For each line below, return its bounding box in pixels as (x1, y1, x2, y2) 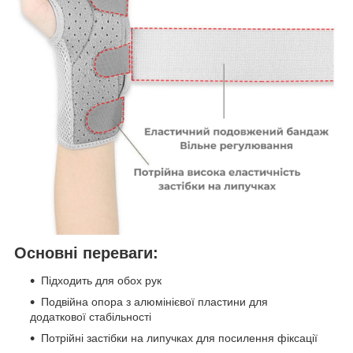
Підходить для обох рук (41, 274, 162, 288)
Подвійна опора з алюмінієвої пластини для (41, 295, 268, 309)
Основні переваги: (14, 243, 158, 262)
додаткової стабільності (30, 310, 151, 324)
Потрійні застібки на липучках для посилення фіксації (41, 332, 318, 345)
